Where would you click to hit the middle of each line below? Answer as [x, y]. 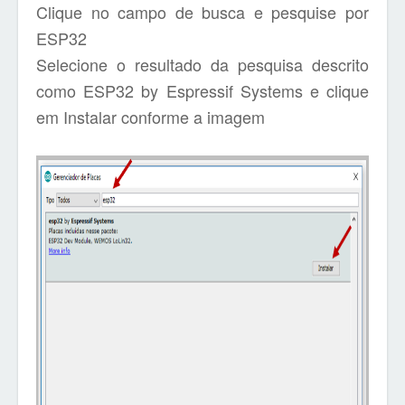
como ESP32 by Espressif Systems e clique [202, 90]
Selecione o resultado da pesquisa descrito [202, 64]
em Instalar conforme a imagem [151, 117]
